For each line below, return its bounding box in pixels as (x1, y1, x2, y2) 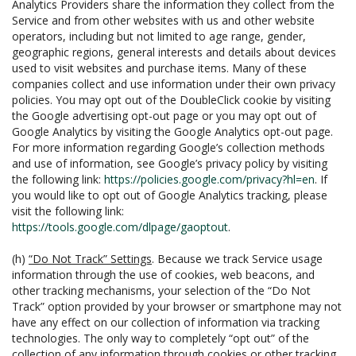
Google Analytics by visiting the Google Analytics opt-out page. (12, 124, 333, 139)
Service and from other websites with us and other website (12, 13, 315, 28)
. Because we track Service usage (152, 251, 323, 266)
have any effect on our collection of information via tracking (12, 315, 319, 330)
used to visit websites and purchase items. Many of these (12, 60, 307, 75)
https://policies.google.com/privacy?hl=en (104, 172, 315, 187)
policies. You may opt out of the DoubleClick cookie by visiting (12, 92, 331, 107)
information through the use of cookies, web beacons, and (12, 267, 315, 282)
